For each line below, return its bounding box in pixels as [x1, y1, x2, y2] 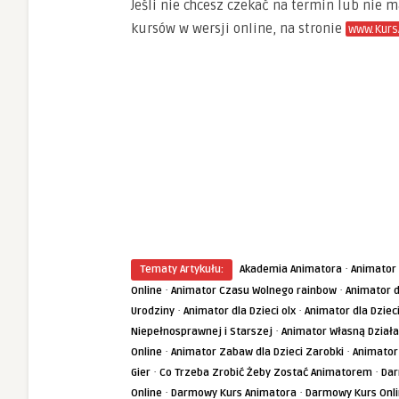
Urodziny [131, 305, 175, 318]
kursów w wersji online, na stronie [131, 20, 346, 37]
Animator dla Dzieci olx [183, 305, 296, 318]
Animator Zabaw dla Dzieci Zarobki [171, 346, 344, 359]
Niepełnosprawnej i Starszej [131, 325, 273, 338]
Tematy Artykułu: [140, 263, 224, 276]
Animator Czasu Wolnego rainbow [171, 284, 337, 297]
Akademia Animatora [240, 263, 342, 276]
